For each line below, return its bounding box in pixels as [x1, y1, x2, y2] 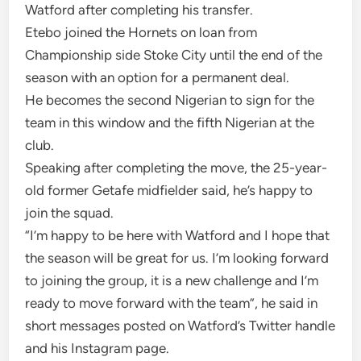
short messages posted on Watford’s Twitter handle [25, 317, 336, 334]
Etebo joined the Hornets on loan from [25, 24, 258, 40]
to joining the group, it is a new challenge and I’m [25, 272, 319, 288]
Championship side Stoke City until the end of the [25, 47, 323, 63]
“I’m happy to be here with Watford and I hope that [25, 227, 330, 243]
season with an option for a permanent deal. [25, 69, 290, 85]
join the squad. [25, 205, 114, 221]
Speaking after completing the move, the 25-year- [25, 160, 328, 176]
